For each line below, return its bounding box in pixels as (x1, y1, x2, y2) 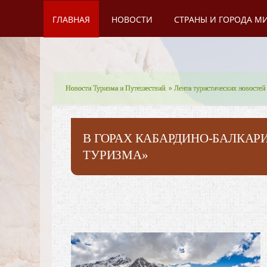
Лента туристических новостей (174, 84, 266, 92)
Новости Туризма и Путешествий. (66, 84, 167, 92)
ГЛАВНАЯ (52, 14, 91, 25)
